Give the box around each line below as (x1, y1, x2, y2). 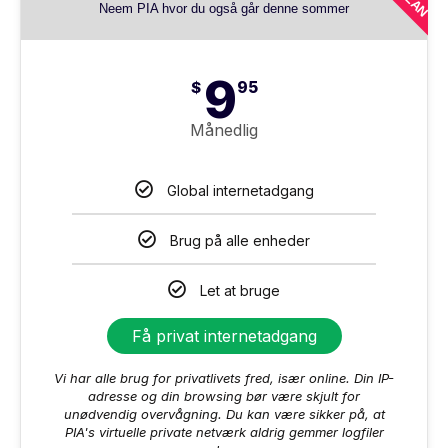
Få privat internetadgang (131, 325, 317, 346)
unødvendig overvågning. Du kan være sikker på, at (63, 405, 385, 422)
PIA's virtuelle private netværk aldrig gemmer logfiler (64, 423, 384, 440)
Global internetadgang (166, 181, 314, 199)
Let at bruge (200, 281, 280, 299)
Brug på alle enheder (170, 231, 310, 249)
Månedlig (190, 119, 258, 140)
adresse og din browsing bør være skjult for (88, 387, 360, 404)
